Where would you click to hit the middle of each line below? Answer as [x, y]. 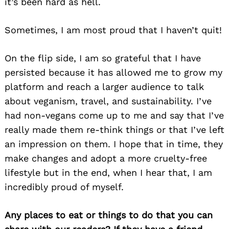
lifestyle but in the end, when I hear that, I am [108, 172]
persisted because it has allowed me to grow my [113, 72]
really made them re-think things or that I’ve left [114, 129]
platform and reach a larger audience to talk [104, 86]
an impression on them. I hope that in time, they [114, 144]
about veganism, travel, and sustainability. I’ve [108, 101]
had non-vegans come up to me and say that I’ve [114, 115]
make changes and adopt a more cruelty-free [106, 158]
